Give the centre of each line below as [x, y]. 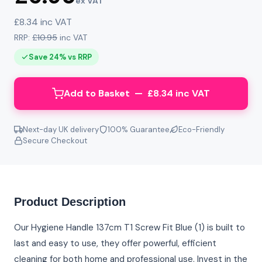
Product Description [70, 202]
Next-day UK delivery [61, 130]
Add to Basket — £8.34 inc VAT [137, 94]
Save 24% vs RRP [60, 57]
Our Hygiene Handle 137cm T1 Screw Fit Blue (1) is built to [130, 228]
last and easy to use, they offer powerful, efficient [115, 244]
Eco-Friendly [201, 130]
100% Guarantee [139, 130]
